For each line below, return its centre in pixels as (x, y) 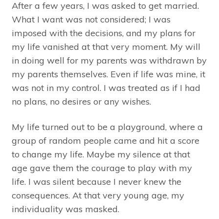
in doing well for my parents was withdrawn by (109, 61)
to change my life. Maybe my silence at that (101, 154)
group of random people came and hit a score (106, 141)
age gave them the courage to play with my (102, 168)
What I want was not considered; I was (91, 20)
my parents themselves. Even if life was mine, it (109, 74)
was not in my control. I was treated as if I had (106, 88)
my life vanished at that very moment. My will (106, 47)
